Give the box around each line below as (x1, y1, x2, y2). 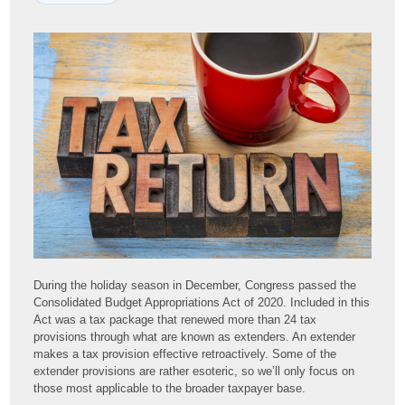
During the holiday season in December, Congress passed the (33, 278, 357, 292)
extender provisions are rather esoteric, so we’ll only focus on (33, 363, 355, 378)
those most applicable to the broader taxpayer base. (33, 381, 306, 395)
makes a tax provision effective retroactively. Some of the (33, 346, 337, 361)
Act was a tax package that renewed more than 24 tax (33, 312, 317, 326)
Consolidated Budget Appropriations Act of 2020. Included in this (33, 295, 371, 309)
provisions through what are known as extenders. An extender (33, 329, 356, 344)
